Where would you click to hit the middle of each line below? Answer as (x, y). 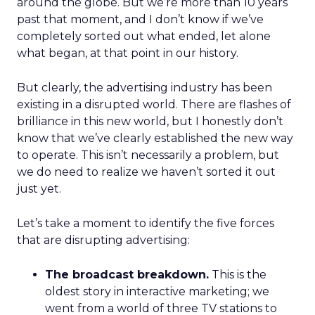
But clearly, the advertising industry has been (144, 88)
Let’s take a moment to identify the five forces (146, 223)
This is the (238, 275)
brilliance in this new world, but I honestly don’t (150, 121)
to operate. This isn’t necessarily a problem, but (148, 155)
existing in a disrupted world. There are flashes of (154, 104)
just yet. (39, 189)
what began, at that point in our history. (128, 53)
